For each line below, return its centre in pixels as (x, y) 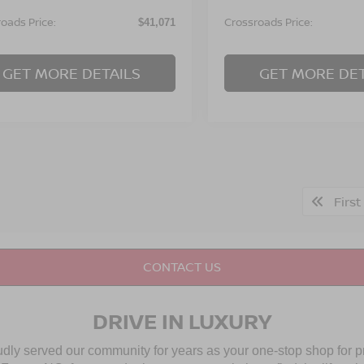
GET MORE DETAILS (71, 73)
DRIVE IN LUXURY (182, 321)
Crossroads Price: (269, 22)
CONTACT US (182, 267)
